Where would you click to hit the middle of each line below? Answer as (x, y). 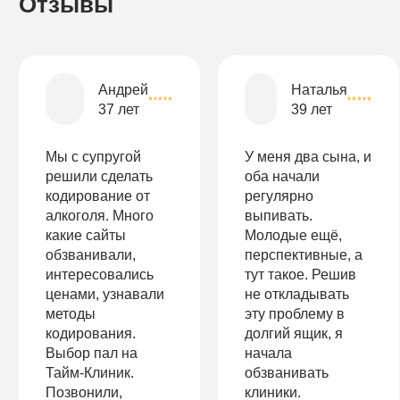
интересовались (100, 274)
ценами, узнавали (105, 293)
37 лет (119, 109)
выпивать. (279, 215)
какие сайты (86, 234)
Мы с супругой (94, 156)
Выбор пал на (92, 352)
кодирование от (98, 195)
